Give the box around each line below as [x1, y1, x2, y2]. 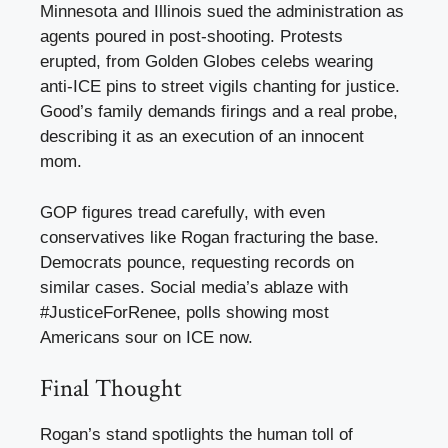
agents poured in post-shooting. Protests [40, 27, 343, 47]
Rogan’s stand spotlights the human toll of [40, 425, 353, 445]
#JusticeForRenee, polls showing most [40, 302, 329, 322]
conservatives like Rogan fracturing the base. [40, 227, 379, 247]
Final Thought [40, 372, 182, 406]
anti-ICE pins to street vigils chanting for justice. [40, 77, 400, 97]
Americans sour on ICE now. [40, 327, 253, 347]
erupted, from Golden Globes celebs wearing [40, 52, 373, 72]
